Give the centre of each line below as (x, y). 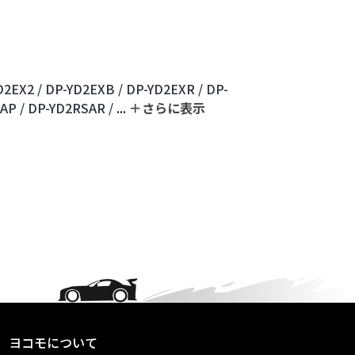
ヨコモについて (53, 343)
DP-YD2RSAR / (71, 108)
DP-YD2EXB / (84, 89)
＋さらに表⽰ (167, 108)
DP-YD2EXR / (164, 89)
